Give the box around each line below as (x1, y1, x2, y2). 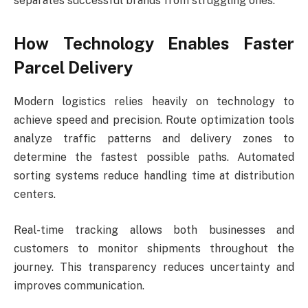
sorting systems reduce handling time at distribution (14, 169, 294, 183)
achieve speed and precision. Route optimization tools (14, 113, 294, 127)
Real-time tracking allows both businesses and (14, 223, 294, 236)
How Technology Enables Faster (14, 34, 294, 54)
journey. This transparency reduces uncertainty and (14, 260, 294, 274)
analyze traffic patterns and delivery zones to (14, 132, 294, 146)
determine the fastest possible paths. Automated (14, 151, 294, 164)
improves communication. (14, 278, 144, 292)
